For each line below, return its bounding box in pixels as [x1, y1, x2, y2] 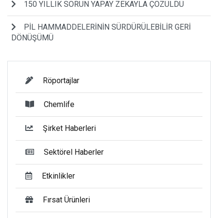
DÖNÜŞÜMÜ [11, 33, 54, 42]
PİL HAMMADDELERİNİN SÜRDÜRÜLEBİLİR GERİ [24, 22, 191, 32]
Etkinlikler [42, 171, 75, 181]
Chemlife [44, 99, 74, 109]
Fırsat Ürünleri [43, 195, 90, 204]
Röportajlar [43, 75, 79, 85]
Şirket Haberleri [43, 123, 96, 133]
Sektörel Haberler [44, 147, 104, 157]
